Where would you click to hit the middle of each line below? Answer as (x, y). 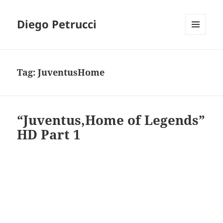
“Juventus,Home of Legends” (111, 120)
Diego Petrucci (57, 24)
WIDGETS (199, 56)
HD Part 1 (49, 135)
